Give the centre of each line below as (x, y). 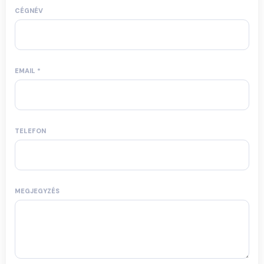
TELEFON (30, 131)
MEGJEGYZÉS (37, 191)
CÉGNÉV (29, 10)
